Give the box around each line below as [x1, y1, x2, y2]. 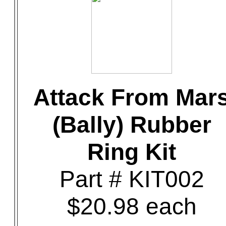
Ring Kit [87, 139, 176, 165]
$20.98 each [67, 193, 197, 219]
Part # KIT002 [59, 166, 204, 192]
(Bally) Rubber [52, 111, 211, 138]
